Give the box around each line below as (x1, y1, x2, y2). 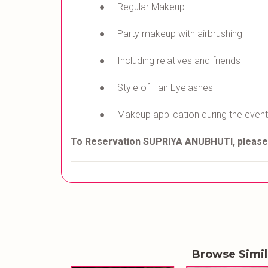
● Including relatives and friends (99, 55, 240, 67)
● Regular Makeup (99, 1, 185, 13)
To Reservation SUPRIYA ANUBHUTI (71, 136, 233, 148)
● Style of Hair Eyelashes (99, 82, 213, 94)
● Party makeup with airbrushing (99, 28, 242, 40)
